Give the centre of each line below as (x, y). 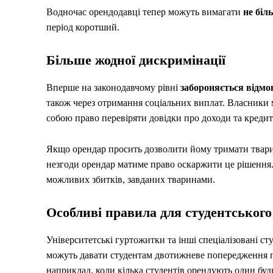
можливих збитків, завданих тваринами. (131, 179)
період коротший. (83, 27)
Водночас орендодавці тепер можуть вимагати (145, 12)
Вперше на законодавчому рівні (113, 87)
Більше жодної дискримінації (136, 60)
